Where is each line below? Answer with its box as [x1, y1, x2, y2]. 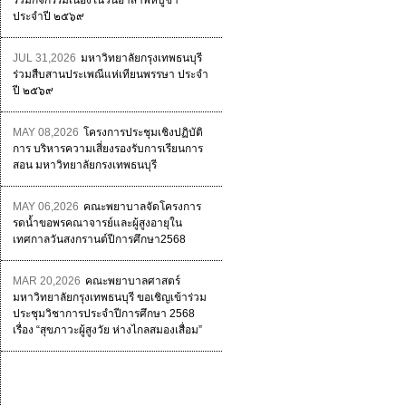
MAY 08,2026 [12, 126, 79, 139]
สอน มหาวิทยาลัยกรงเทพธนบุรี [12, 159, 157, 171]
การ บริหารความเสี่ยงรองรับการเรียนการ [12, 142, 203, 155]
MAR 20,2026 [12, 275, 81, 287]
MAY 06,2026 [12, 200, 79, 213]
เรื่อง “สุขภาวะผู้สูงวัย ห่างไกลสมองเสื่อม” [12, 324, 202, 336]
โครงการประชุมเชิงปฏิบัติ [82, 126, 203, 139]
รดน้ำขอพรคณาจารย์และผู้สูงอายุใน [12, 217, 182, 229]
